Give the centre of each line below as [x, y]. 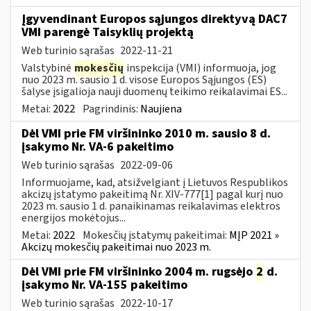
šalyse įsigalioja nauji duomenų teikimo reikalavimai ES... [154, 91]
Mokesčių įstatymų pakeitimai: [156, 235]
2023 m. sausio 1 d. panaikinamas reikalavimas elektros [151, 206]
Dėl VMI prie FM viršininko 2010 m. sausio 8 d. [146, 133]
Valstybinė [48, 68]
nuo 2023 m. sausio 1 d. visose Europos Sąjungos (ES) [144, 79]
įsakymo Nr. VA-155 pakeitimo [104, 285]
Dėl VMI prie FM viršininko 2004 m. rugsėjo [138, 271]
